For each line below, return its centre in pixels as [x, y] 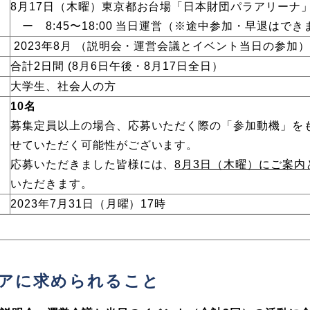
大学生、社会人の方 [63, 86]
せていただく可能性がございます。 [104, 145]
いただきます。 [52, 184]
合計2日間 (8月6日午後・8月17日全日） [117, 66]
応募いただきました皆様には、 [93, 165]
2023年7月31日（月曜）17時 [89, 204]
